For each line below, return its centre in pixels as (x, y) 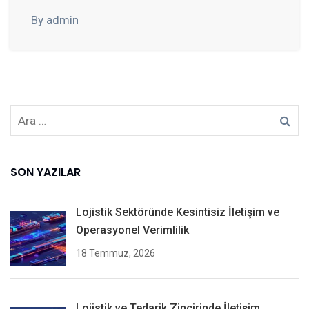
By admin (55, 20)
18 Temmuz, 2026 (116, 253)
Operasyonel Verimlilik (132, 230)
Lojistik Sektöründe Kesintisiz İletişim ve (178, 212)
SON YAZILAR (46, 172)
